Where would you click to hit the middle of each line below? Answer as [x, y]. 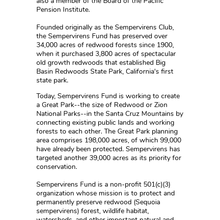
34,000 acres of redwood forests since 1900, [105, 45]
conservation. [57, 167]
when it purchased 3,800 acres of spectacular [106, 54]
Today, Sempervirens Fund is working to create [108, 96]
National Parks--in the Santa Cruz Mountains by [110, 114]
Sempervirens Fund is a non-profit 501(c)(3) [103, 184]
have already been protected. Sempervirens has [108, 149]
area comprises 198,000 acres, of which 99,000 [109, 140]
